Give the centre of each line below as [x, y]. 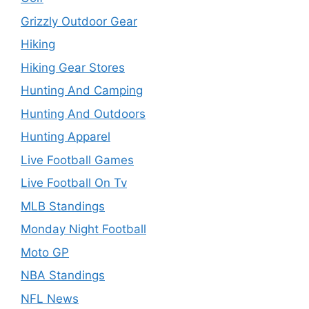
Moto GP [45, 252]
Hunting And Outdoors [83, 113]
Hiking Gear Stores [73, 67]
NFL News [50, 298]
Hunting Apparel [66, 137]
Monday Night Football [83, 229]
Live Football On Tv [74, 183]
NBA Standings [63, 275]
